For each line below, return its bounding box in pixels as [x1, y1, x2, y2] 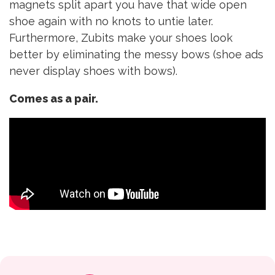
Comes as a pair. [9, 92, 98, 106]
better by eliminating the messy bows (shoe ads [9, 48, 263, 61]
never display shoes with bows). [9, 64, 177, 78]
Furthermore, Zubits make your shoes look [9, 31, 233, 45]
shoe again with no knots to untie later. [9, 15, 213, 28]
